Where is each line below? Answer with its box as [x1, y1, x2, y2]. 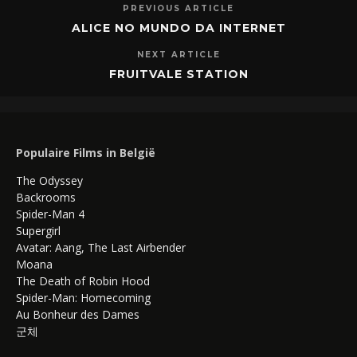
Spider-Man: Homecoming [16, 289, 151, 305]
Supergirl [16, 222, 61, 238]
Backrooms [16, 189, 76, 205]
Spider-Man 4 [16, 206, 84, 222]
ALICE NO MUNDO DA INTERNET [71, 20, 286, 35]
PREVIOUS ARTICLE [123, 2, 234, 14]
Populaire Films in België [16, 144, 155, 160]
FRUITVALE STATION [108, 66, 249, 81]
